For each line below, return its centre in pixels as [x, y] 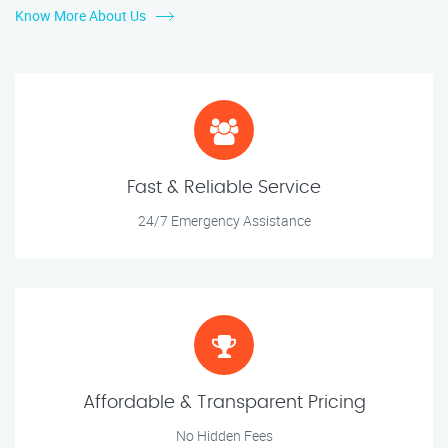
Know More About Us [80, 16]
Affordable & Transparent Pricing [224, 403]
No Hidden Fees [224, 436]
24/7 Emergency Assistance [224, 221]
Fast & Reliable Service [224, 188]
